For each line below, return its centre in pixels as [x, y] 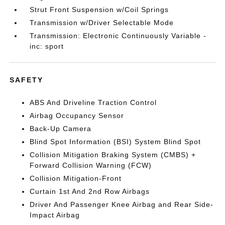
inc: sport [47, 46]
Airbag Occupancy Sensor [77, 116]
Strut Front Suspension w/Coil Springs [99, 10]
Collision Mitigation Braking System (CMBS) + [113, 155]
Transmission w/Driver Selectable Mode [102, 23]
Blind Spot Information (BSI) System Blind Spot [116, 142]
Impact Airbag [55, 215]
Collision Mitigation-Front [76, 179]
